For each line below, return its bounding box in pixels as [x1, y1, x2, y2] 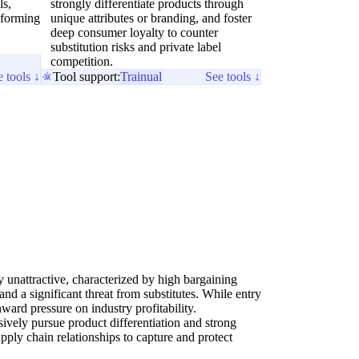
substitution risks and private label [50, 40, 221, 54]
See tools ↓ [205, 70, 260, 84]
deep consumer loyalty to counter [50, 26, 218, 40]
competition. [50, 54, 113, 69]
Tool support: [53, 70, 120, 84]
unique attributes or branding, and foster [50, 11, 252, 26]
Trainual [120, 70, 162, 84]
